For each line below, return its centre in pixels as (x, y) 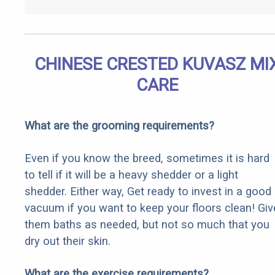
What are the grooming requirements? (119, 126)
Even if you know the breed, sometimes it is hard (147, 158)
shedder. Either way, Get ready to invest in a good (148, 192)
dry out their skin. (68, 241)
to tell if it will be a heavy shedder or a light (131, 175)
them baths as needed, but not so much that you (147, 225)
